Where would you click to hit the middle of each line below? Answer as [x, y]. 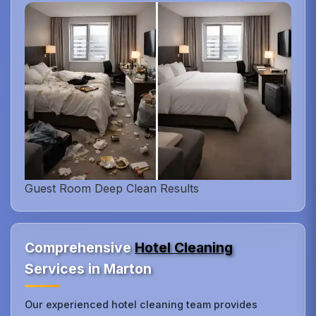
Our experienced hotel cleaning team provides [141, 304]
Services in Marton [89, 268]
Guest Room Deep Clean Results [112, 188]
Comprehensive [80, 247]
